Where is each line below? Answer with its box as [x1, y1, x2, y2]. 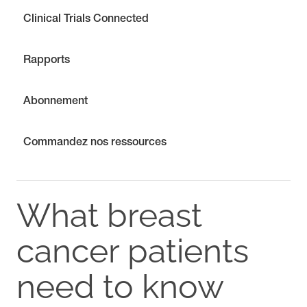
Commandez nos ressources [23, 138, 167, 149]
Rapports [23, 56, 70, 66]
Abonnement [23, 97, 88, 108]
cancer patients [16, 232, 249, 270]
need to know [16, 267, 223, 306]
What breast [16, 196, 202, 234]
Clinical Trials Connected [23, 14, 149, 25]
